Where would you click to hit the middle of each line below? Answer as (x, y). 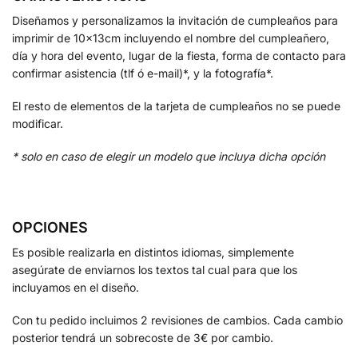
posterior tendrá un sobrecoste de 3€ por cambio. (143, 338)
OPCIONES (50, 228)
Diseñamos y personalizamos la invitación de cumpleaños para (175, 20)
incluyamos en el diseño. (76, 288)
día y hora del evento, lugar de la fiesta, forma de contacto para (179, 55)
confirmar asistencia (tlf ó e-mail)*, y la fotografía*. (143, 73)
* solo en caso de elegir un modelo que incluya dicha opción (169, 157)
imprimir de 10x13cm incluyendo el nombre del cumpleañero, (171, 38)
